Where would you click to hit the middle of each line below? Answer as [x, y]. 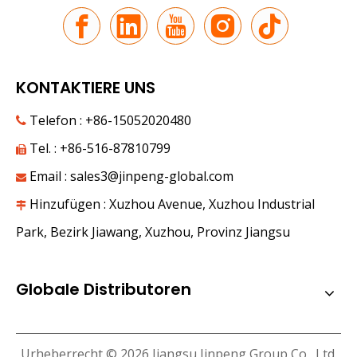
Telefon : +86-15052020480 [109, 120]
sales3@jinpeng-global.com [152, 176]
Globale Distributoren [104, 289]
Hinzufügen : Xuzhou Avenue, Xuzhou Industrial [171, 204]
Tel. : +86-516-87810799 [98, 148]
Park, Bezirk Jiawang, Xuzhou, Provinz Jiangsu [153, 232]
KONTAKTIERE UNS [86, 88]
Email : [48, 176]
